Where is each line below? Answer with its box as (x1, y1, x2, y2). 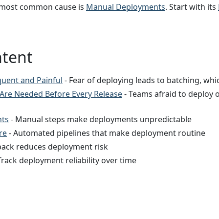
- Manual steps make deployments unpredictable (9, 113, 192, 125)
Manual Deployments (86, 1, 165, 12)
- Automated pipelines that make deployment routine (7, 127, 205, 138)
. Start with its (165, 1, 218, 12)
